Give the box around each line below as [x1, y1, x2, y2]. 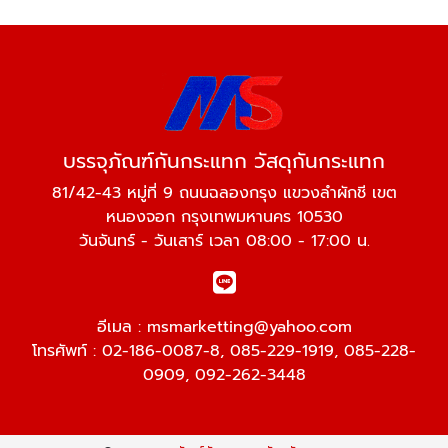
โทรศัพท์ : [32, 338, 102, 363]
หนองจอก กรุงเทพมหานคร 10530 [105, 204, 343, 229]
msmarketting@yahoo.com [146, 314, 352, 339]
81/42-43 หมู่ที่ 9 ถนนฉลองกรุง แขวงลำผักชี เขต [51, 180, 397, 205]
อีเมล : [96, 314, 147, 339]
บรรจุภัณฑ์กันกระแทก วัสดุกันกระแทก [63, 145, 385, 176]
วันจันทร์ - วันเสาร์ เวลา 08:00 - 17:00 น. [78, 228, 370, 253]
